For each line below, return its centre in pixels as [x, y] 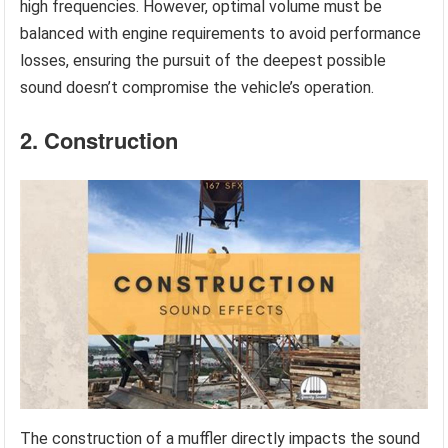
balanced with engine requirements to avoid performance [221, 34]
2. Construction [99, 140]
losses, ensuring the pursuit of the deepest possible [203, 61]
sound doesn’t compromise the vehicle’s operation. [197, 88]
